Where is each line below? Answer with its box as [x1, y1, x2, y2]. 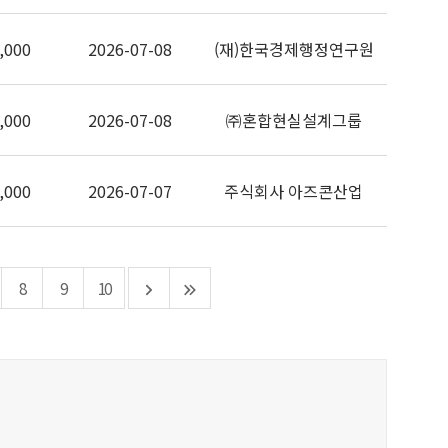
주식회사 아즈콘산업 [224, 179, 363, 203]
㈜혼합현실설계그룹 [225, 108, 362, 132]
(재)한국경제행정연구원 [213, 37, 374, 61]
